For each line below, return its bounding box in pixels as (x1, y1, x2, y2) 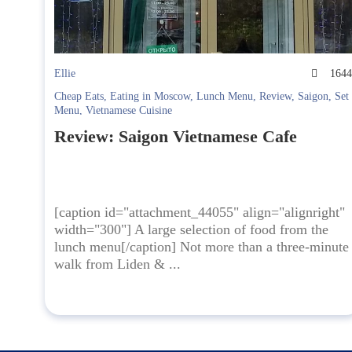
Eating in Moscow (110, 90, 190, 103)
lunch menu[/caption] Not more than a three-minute (54, 239, 349, 255)
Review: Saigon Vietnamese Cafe (54, 126, 297, 147)
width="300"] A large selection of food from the (54, 222, 328, 238)
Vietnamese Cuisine (86, 104, 172, 117)
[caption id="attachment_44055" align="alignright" (54, 204, 345, 221)
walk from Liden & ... (54, 256, 181, 273)
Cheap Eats (54, 90, 104, 103)
